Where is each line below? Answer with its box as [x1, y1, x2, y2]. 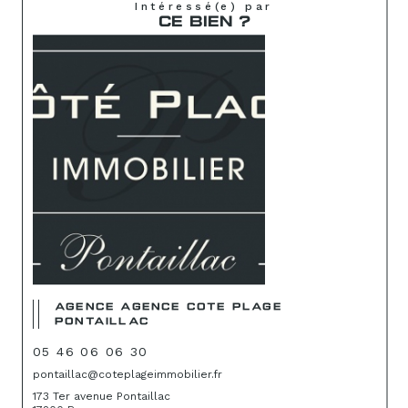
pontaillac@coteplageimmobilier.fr [33, 367, 222, 381]
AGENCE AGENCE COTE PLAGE [55, 301, 282, 313]
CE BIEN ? [158, 15, 250, 32]
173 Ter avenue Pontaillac [33, 389, 170, 403]
